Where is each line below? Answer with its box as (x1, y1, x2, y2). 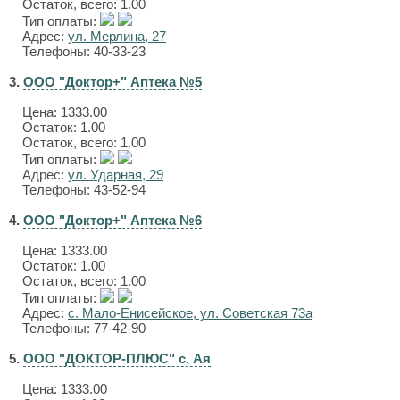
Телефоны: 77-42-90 (22, 321, 146, 336)
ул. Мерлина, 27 (68, 29, 166, 44)
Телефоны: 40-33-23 (22, 44, 146, 59)
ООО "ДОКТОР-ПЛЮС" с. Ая (23, 351, 211, 366)
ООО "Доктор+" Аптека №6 (23, 212, 202, 228)
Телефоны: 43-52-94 (22, 182, 146, 197)
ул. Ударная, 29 (68, 167, 163, 182)
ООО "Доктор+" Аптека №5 (23, 74, 202, 89)
